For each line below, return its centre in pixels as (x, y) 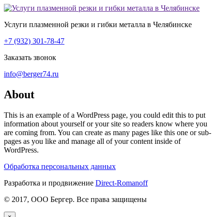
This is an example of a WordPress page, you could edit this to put (105, 115)
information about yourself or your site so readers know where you (106, 124)
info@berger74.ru (31, 74)
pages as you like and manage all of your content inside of (92, 141)
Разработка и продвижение (50, 183)
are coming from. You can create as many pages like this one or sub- (108, 132)
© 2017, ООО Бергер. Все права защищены (75, 199)
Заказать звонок (30, 57)
